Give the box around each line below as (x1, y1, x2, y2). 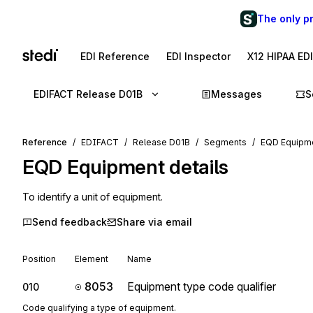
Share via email (117, 216, 192, 228)
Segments (204, 137, 247, 147)
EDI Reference (80, 50, 150, 62)
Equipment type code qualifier (127, 279, 276, 293)
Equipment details (66, 155, 229, 179)
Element (75, 254, 108, 264)
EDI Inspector (166, 50, 231, 62)
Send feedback (32, 216, 107, 228)
